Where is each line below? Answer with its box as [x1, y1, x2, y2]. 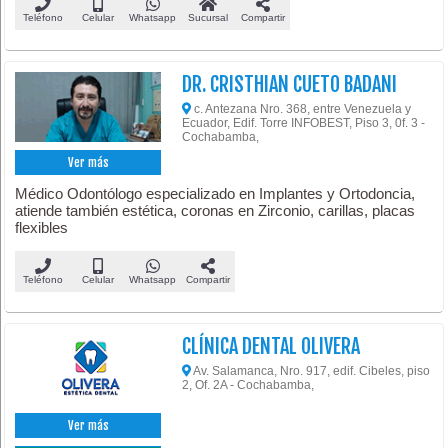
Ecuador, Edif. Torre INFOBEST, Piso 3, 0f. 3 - [182, 115, 426, 130]
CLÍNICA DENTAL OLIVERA [182, 334, 361, 360]
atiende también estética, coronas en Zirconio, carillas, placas [15, 202, 416, 220]
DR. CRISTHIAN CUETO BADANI [182, 71, 398, 97]
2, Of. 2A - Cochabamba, [182, 378, 315, 393]
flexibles [15, 219, 69, 237]
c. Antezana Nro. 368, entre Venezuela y [191, 101, 412, 116]
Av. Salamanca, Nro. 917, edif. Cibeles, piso [191, 364, 431, 379]
